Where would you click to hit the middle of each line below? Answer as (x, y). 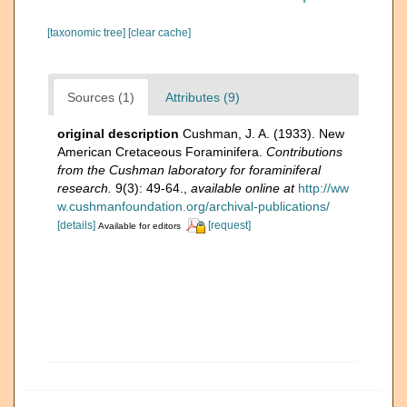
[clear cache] (159, 32)
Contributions (304, 151)
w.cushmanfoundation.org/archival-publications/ (194, 206)
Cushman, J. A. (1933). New (263, 133)
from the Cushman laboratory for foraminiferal (189, 169)
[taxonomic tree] (88, 32)
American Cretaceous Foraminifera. (162, 151)
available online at (243, 188)
